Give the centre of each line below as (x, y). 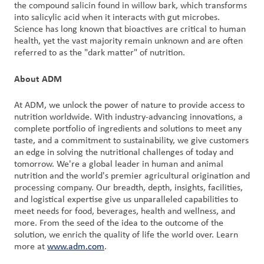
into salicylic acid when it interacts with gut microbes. (117, 18)
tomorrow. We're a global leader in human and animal (119, 164)
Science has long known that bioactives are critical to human (130, 29)
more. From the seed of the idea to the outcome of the (119, 223)
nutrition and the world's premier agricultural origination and (132, 176)
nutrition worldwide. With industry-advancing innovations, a (128, 117)
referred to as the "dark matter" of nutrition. (100, 53)
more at (31, 247)
